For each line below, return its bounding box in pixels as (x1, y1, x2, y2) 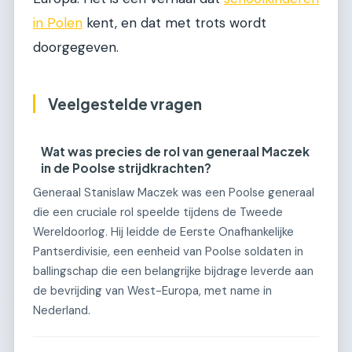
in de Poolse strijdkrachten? (41, 160, 212, 175)
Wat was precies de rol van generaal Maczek (41, 144, 310, 159)
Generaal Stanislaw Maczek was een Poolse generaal (33, 184, 314, 200)
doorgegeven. (33, 38, 119, 57)
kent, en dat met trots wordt (82, 14, 266, 32)
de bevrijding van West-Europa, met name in (33, 282, 272, 299)
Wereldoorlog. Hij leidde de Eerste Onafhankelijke (33, 223, 294, 240)
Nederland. (33, 302, 90, 318)
